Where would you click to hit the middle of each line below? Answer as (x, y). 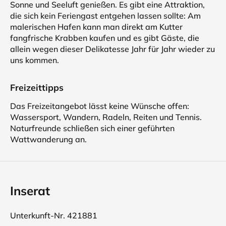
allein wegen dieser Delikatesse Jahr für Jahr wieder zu (112, 49)
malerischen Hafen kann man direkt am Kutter (96, 27)
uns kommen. (35, 60)
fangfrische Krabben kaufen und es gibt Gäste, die (105, 38)
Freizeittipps (37, 87)
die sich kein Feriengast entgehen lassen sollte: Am (105, 16)
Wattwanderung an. (48, 139)
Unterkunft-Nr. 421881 (54, 215)
